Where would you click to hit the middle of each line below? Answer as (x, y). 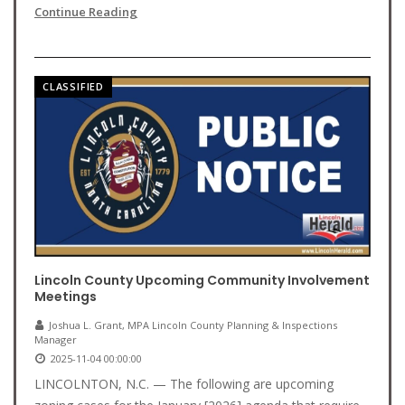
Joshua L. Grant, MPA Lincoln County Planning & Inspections (193, 325)
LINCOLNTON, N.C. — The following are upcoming (184, 384)
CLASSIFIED (73, 86)
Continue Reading (86, 12)
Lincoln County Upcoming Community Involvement (202, 280)
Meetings (66, 297)
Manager (56, 339)
